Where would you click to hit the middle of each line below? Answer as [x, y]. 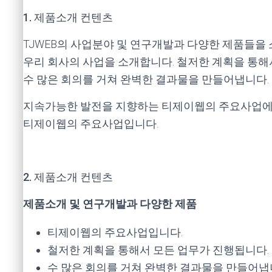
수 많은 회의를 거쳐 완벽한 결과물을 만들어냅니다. [146, 79]
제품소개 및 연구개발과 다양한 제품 [110, 204]
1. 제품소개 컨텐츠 [68, 17]
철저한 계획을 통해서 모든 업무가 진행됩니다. [158, 250]
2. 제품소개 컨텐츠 [68, 177]
